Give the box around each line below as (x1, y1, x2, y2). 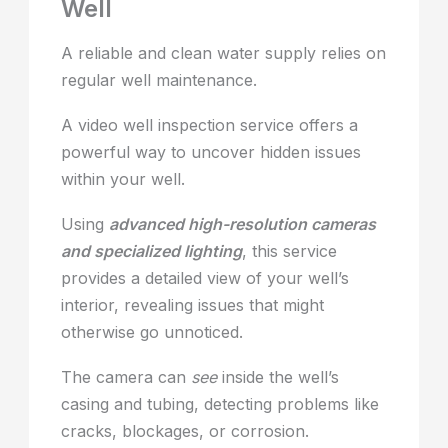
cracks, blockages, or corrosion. (61, 421, 310, 442)
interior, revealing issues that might (61, 295, 325, 316)
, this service (242, 241, 338, 262)
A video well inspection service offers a (61, 115, 359, 136)
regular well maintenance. (61, 70, 258, 91)
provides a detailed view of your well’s (61, 268, 350, 289)
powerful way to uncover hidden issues (61, 142, 362, 163)
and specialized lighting (61, 241, 243, 262)
